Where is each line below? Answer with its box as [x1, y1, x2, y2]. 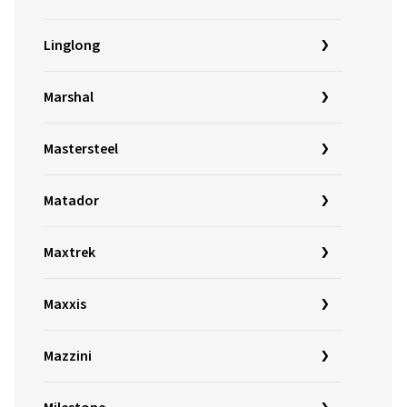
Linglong [44, 35, 100, 55]
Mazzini [44, 346, 92, 366]
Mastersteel [44, 139, 118, 159]
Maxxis [44, 294, 86, 314]
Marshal [44, 87, 94, 107]
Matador [44, 191, 99, 211]
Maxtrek [44, 243, 95, 263]
